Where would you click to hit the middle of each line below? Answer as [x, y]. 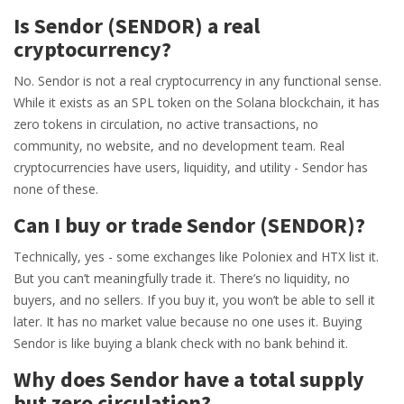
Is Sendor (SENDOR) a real [137, 26]
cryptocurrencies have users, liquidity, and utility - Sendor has [191, 168]
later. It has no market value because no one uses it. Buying [188, 322]
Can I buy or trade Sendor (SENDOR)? [189, 225]
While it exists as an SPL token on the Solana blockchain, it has [197, 103]
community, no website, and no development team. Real [179, 146]
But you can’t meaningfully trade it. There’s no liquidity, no [182, 279]
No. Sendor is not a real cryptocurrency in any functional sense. [197, 81]
